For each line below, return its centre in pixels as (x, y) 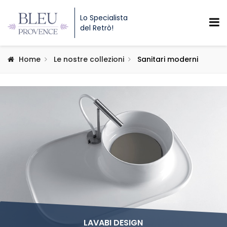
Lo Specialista (104, 18)
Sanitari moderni (168, 59)
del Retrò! (97, 28)
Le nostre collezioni (89, 59)
